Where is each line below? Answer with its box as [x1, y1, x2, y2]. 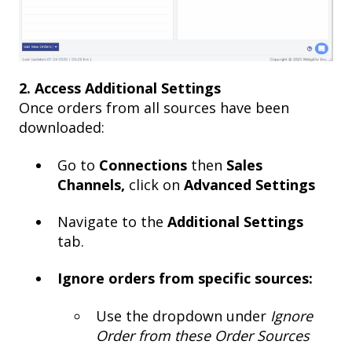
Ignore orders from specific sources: [57, 269, 313, 288]
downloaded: [19, 118, 104, 137]
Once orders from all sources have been [19, 98, 289, 118]
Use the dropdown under [96, 306, 270, 325]
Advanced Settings [184, 174, 315, 194]
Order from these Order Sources [96, 325, 310, 345]
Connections [99, 155, 191, 174]
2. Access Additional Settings [19, 79, 221, 98]
